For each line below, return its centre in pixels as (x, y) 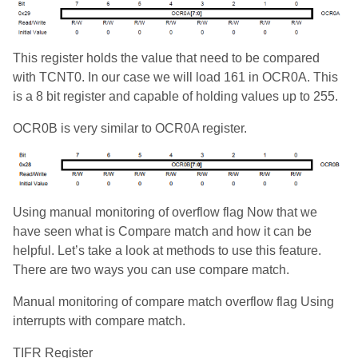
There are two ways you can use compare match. (151, 269)
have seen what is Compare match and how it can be (162, 231)
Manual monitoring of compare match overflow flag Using (173, 301)
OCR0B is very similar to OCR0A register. (130, 129)
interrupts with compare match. (99, 320)
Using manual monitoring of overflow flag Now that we (165, 212)
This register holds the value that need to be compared (166, 58)
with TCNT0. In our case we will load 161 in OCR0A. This (175, 78)
